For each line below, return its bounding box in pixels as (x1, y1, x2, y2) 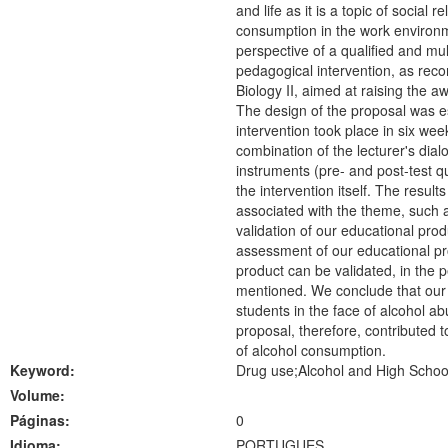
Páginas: (10, 410, 70, 430)
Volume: (10, 385, 65, 405)
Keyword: (10, 360, 75, 380)
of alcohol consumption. (235, 340, 386, 360)
